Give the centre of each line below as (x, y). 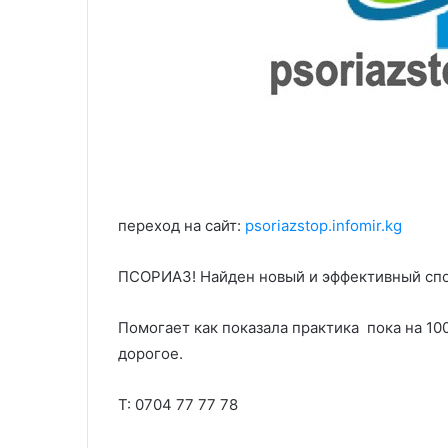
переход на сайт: (181, 225)
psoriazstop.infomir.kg (323, 225)
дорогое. (150, 353)
